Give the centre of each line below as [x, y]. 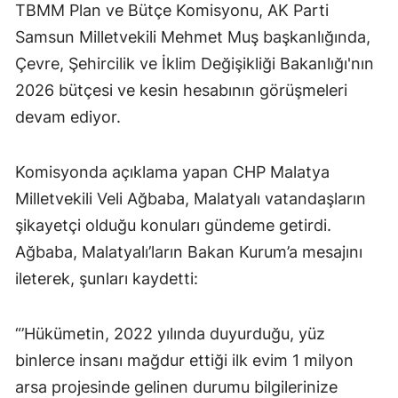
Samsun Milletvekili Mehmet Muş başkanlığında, [193, 36]
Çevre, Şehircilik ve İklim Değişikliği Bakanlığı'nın [195, 63]
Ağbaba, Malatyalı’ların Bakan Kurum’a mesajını [189, 251]
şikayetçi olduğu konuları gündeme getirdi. [173, 225]
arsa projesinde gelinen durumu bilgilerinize [176, 386]
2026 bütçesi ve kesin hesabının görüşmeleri [181, 90]
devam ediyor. [68, 116]
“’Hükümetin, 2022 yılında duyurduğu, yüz [170, 333]
